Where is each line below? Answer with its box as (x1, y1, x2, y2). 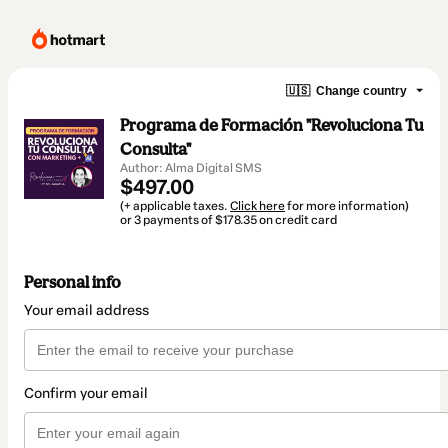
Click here (230, 199, 285, 213)
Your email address (24, 302, 149, 320)
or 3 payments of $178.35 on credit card (120, 213, 337, 227)
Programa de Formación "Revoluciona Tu (120, 115, 423, 135)
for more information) (285, 199, 409, 213)
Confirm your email (24, 385, 148, 403)
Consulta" (120, 139, 191, 159)
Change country (316, 83, 407, 98)
